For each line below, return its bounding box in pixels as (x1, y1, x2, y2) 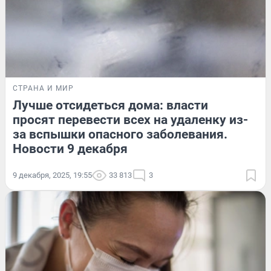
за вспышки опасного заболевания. (13, 127, 227, 142)
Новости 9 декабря (13, 142, 128, 157)
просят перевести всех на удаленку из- (13, 113, 248, 128)
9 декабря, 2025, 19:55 (13, 171, 92, 180)
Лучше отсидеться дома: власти (13, 98, 208, 113)
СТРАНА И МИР (13, 84, 74, 93)
